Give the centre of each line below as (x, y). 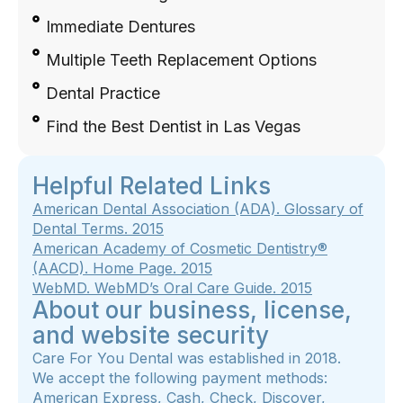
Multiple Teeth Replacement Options (181, 59)
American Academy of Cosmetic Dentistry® (180, 248)
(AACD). (60, 268)
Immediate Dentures (121, 26)
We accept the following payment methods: (180, 377)
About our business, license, (192, 309)
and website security (151, 335)
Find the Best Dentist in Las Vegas (173, 126)
